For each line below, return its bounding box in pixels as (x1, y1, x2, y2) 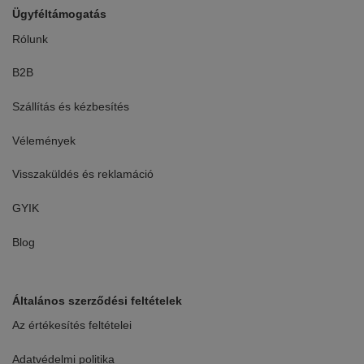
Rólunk (12, 32, 48, 45)
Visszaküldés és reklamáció (12, 167, 154, 181)
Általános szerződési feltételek (12, 293, 182, 307)
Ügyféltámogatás (12, 7, 106, 21)
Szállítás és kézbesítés (12, 100, 129, 114)
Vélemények (12, 133, 76, 147)
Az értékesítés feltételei (12, 318, 132, 331)
